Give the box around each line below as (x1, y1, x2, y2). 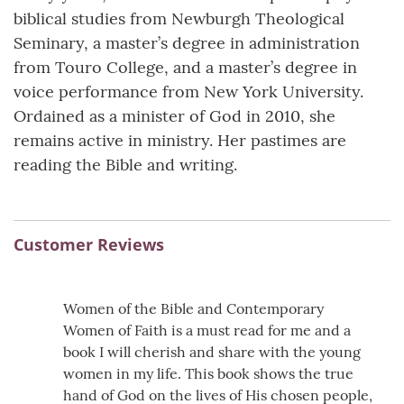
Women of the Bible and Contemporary (63, 299, 324, 317)
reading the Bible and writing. (14, 154, 237, 175)
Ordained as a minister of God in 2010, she (14, 106, 335, 126)
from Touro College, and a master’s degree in (14, 57, 357, 78)
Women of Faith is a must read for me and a (63, 321, 351, 339)
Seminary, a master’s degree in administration (14, 32, 360, 53)
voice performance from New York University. (14, 81, 363, 102)
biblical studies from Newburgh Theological (14, 8, 344, 29)
